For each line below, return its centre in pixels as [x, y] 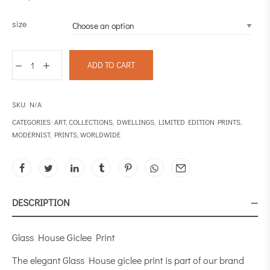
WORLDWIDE [100, 134]
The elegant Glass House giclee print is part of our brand [128, 260]
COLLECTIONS [91, 122]
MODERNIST [31, 134]
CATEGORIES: [33, 122]
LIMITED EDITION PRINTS [199, 122]
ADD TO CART [111, 65]
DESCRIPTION [41, 202]
